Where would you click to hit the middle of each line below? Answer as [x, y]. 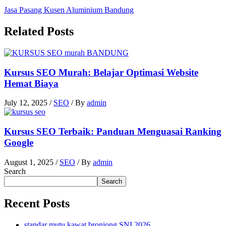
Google [19, 143]
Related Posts [39, 31]
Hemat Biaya [31, 83]
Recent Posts [37, 203]
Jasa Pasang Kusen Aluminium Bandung [69, 10]
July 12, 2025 [27, 103]
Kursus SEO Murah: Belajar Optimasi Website [101, 72]
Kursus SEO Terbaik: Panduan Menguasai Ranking [113, 132]
